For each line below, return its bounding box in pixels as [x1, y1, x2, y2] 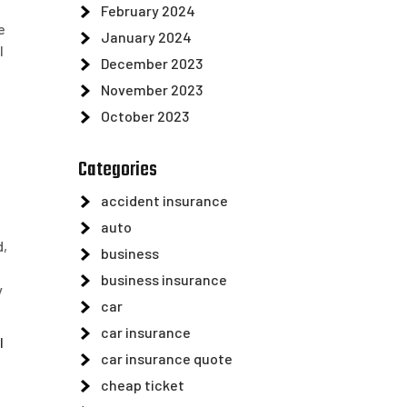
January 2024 [101, 28, 192, 45]
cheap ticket [101, 376, 184, 393]
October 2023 [101, 107, 189, 124]
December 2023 [101, 55, 203, 72]
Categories [78, 154, 157, 185]
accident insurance [101, 192, 228, 209]
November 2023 [101, 81, 203, 98]
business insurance [101, 271, 227, 288]
